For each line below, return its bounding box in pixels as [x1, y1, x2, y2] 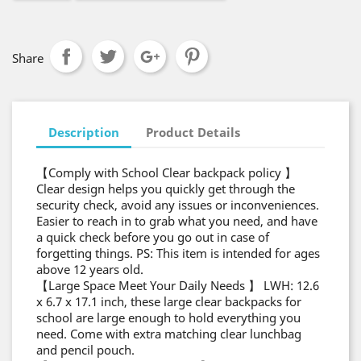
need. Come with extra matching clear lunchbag [36, 326, 301, 342]
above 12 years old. [36, 261, 143, 277]
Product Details [146, 123, 241, 140]
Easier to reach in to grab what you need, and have [36, 213, 317, 229]
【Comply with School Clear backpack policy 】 [36, 164, 297, 180]
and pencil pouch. [36, 342, 135, 358]
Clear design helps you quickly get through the [36, 180, 295, 197]
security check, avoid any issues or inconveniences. [36, 197, 319, 213]
